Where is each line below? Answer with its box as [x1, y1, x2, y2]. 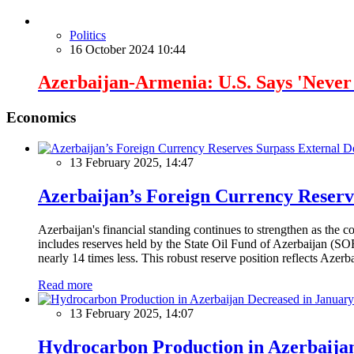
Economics [6, 109, 76, 126]
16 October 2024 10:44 [70, 42, 186, 56]
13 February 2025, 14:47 [70, 156, 194, 170]
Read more [38, 277, 92, 292]
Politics [70, 28, 106, 42]
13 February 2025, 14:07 [70, 306, 194, 320]
